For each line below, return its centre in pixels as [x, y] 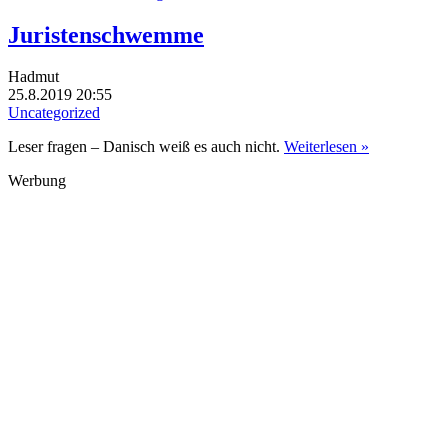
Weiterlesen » [326, 147]
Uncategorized [54, 113]
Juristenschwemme [106, 34]
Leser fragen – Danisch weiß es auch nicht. [146, 147]
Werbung [37, 181]
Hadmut [33, 77]
